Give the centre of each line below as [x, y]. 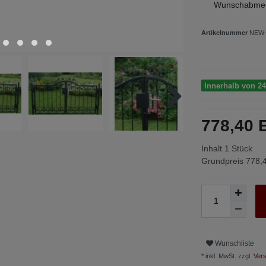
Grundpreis [224, 161]
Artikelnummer [225, 32]
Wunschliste [235, 244]
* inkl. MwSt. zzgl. [227, 256]
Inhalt [213, 148]
